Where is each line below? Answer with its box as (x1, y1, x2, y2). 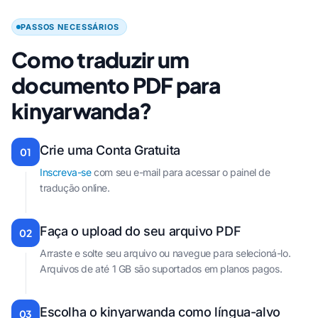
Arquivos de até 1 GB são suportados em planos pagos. (40, 263, 283, 275)
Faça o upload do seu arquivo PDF (40, 224, 241, 238)
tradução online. (40, 182, 110, 194)
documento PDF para (11, 72, 221, 99)
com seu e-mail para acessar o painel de (91, 166, 270, 178)
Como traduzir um (11, 46, 189, 73)
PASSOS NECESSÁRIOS (21, 22, 119, 32)
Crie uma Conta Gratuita (40, 143, 180, 158)
